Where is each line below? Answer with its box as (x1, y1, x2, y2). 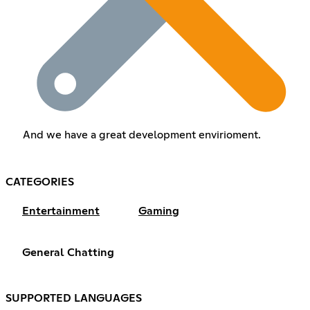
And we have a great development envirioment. (22, 129, 261, 140)
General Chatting (22, 246, 114, 258)
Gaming (138, 205, 179, 217)
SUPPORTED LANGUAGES (6, 292, 142, 304)
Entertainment (22, 205, 100, 217)
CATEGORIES (6, 176, 74, 188)
